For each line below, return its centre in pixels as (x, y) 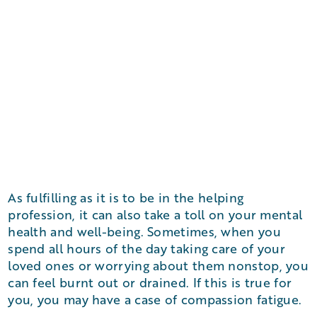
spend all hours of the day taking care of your (147, 248)
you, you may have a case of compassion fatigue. (155, 299)
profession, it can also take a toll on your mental (155, 214)
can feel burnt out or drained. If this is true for (150, 282)
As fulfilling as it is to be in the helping (126, 197)
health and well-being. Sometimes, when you (144, 231)
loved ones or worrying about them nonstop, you (158, 265)
